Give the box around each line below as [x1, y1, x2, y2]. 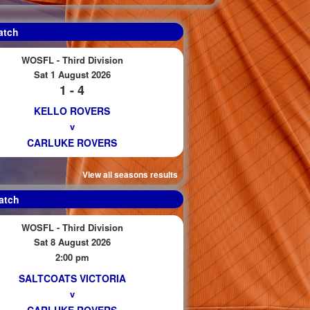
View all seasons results [82, 168, 178, 181]
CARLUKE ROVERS [27, 136, 117, 149]
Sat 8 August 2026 [33, 235, 111, 248]
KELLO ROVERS [34, 104, 110, 118]
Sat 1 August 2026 [33, 68, 111, 81]
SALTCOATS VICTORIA [18, 271, 126, 285]
